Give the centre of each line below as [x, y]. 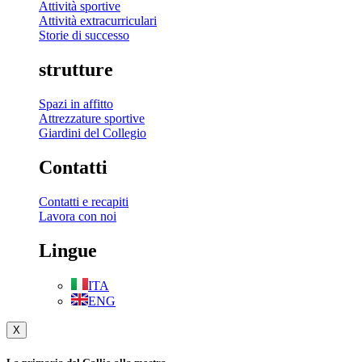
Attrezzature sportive [92, 118]
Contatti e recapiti [84, 201]
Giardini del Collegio [93, 133]
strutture [76, 70]
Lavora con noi [78, 216]
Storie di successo [84, 36]
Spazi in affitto [76, 103]
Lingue [68, 250]
